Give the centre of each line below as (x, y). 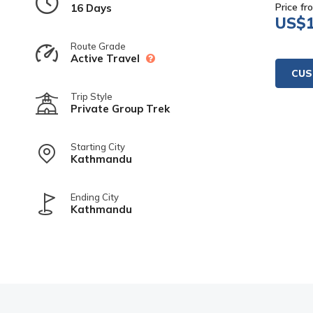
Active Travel (107, 58)
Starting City (98, 146)
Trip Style (92, 96)
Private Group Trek (120, 108)
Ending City (95, 197)
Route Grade (98, 46)
